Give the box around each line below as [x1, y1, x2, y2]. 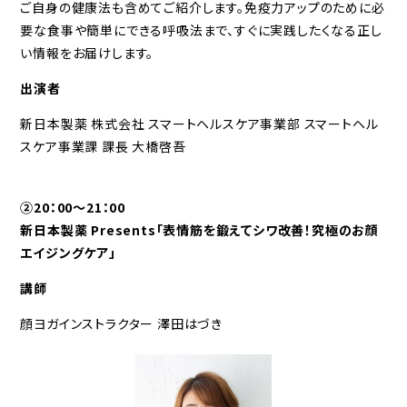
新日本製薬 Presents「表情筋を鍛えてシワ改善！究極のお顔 [20, 220, 380, 239]
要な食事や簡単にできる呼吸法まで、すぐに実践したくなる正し [20, 20, 382, 39]
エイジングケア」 [20, 243, 116, 262]
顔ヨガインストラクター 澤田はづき [20, 313, 223, 333]
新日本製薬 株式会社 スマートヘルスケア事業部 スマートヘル [20, 114, 379, 133]
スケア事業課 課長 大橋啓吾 [20, 136, 186, 155]
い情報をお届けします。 [20, 43, 154, 62]
